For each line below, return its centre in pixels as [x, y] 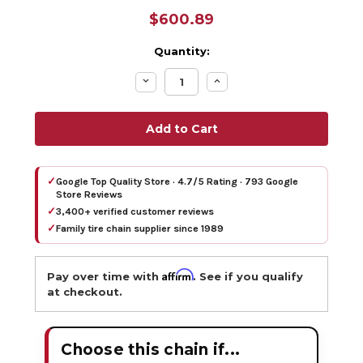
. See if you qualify [248, 277]
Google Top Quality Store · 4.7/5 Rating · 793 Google [177, 182]
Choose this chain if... [151, 350]
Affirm [178, 275]
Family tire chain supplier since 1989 [140, 229]
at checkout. [85, 292]
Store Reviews [90, 195]
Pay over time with [105, 277]
